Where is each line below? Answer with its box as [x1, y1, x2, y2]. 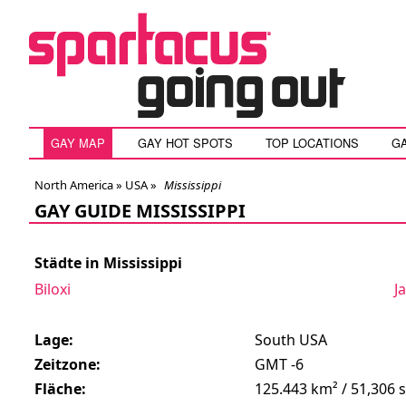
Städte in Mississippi [34, 253, 182, 273]
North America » [34, 177, 122, 193]
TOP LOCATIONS [266, 134, 359, 151]
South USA [250, 330, 327, 350]
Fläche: [34, 379, 86, 399]
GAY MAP [51, 134, 105, 151]
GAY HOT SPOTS [138, 134, 233, 151]
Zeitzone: [34, 354, 101, 374]
